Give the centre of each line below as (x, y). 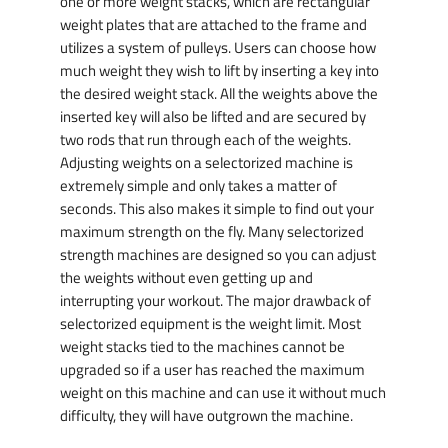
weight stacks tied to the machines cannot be (202, 347)
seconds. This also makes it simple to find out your (217, 209)
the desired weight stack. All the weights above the (219, 94)
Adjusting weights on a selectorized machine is (206, 163)
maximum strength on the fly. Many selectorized (212, 232)
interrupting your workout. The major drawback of (215, 301)
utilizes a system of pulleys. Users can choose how (218, 48)
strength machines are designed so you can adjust (218, 255)
